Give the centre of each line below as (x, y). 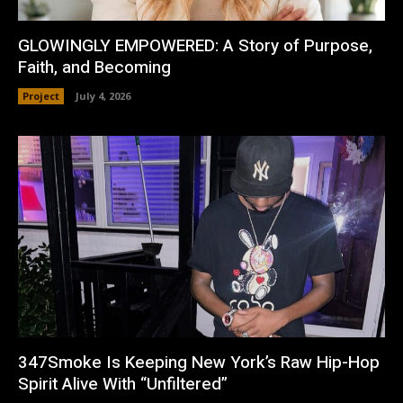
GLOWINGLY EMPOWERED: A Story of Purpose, (195, 45)
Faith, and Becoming (94, 67)
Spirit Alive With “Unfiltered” (123, 385)
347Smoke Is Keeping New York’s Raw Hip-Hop (199, 363)
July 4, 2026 (103, 95)
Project (41, 95)
